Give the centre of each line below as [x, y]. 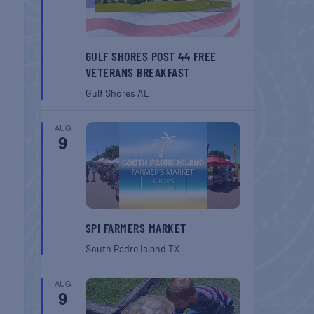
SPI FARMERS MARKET [136, 228]
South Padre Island [127, 249]
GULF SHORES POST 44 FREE [151, 56]
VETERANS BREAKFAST [137, 72]
